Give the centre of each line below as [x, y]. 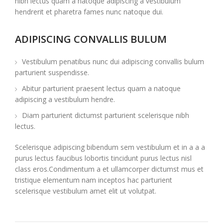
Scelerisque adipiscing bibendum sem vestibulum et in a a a [110, 147]
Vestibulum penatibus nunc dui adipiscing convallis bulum [113, 61]
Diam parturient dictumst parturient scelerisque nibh [106, 115]
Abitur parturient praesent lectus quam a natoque [101, 88]
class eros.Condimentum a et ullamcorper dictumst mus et [109, 169]
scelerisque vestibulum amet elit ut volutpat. [86, 191]
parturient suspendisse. [52, 72]
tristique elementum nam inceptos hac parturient [94, 180]
